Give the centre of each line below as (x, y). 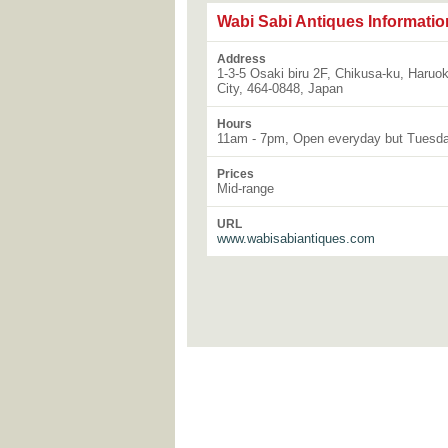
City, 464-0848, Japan (280, 88)
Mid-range (245, 188)
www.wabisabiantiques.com (296, 238)
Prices (235, 174)
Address (241, 59)
